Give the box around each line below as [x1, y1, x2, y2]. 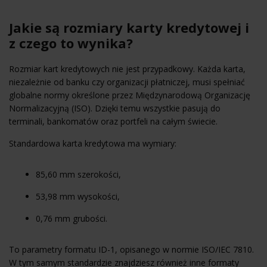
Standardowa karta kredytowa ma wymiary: [9, 137, 176, 149]
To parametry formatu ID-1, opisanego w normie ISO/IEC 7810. [9, 243, 254, 255]
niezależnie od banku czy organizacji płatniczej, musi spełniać [9, 76, 245, 88]
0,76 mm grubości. [36, 212, 107, 224]
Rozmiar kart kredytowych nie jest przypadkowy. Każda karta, [9, 63, 246, 74]
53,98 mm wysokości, [36, 190, 120, 202]
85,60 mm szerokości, [36, 168, 121, 180]
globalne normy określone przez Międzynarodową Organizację [9, 89, 250, 101]
